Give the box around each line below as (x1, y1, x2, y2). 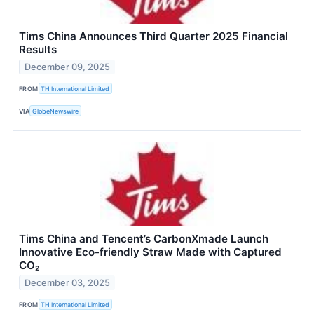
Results (19, 42, 57, 56)
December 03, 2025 (25, 278, 111, 289)
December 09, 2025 (25, 61, 111, 72)
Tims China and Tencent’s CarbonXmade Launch (19, 232, 268, 246)
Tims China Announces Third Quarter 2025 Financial (19, 29, 288, 43)
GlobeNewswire (32, 107, 79, 115)
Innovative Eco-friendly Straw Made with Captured (19, 245, 282, 259)
